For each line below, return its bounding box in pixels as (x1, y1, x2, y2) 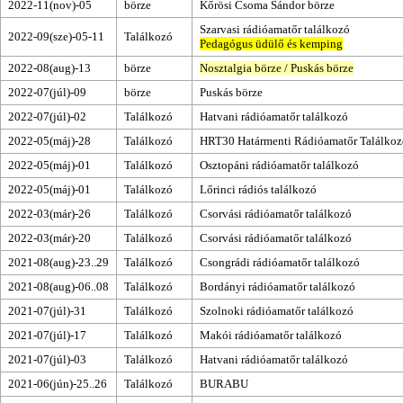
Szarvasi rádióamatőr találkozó (200, 22, 350, 36)
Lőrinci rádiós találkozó (200, 182, 317, 196)
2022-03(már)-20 (8, 230, 91, 245)
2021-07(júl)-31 (8, 303, 86, 318)
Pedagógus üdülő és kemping (200, 36, 343, 50)
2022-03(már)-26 (8, 206, 91, 220)
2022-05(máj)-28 (8, 133, 91, 148)
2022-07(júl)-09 (8, 85, 86, 99)
